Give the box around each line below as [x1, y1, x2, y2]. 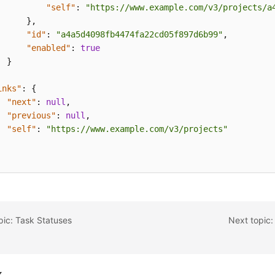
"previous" [7, 110, 56, 121]
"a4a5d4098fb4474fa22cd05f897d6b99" [56, 29, 223, 40]
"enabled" [26, 43, 71, 53]
